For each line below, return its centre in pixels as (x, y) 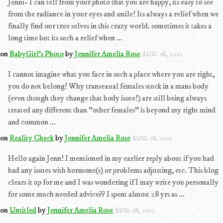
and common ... (32, 122)
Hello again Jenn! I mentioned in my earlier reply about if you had (111, 158)
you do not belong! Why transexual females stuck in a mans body (108, 86)
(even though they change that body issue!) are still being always (107, 98)
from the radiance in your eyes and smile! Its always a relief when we (113, 14)
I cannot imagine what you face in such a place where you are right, (111, 74)
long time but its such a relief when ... (65, 38)
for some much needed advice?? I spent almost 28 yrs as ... (96, 194)
